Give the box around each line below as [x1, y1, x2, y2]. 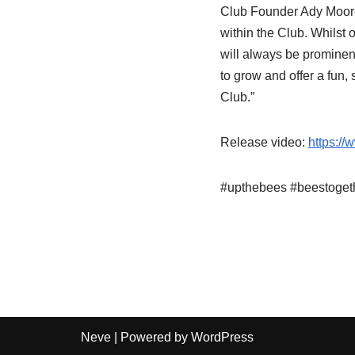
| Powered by [111, 330, 191, 344]
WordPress [191, 330, 254, 344]
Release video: [219, 136, 308, 149]
